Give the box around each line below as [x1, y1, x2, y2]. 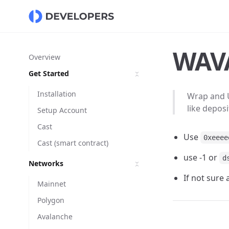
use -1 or [184, 152, 219, 163]
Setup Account [37, 105, 87, 115]
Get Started [29, 68, 69, 78]
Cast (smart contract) [37, 138, 108, 148]
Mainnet [37, 179, 66, 189]
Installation [37, 89, 76, 99]
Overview [29, 52, 60, 62]
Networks [29, 158, 63, 168]
